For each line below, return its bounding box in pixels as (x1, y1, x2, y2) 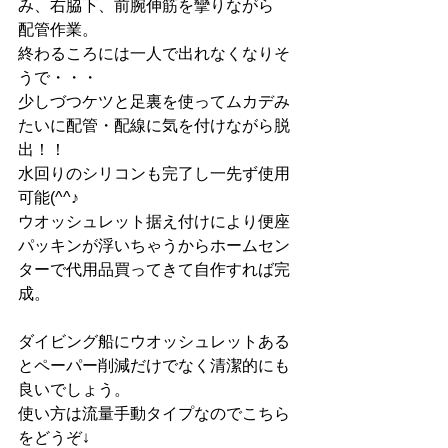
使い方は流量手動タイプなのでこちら (18, 405, 290, 422)
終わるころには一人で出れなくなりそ (18, 45, 290, 62)
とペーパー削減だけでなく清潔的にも (18, 357, 290, 374)
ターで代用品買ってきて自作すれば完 (18, 261, 290, 278)
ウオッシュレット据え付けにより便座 (18, 213, 290, 230)
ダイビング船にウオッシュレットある (18, 333, 290, 350)
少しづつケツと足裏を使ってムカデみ (18, 93, 290, 110)
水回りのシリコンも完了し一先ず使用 (18, 165, 290, 182)
